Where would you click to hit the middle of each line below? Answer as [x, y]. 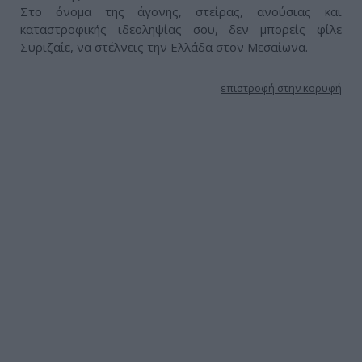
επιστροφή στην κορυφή [281, 88]
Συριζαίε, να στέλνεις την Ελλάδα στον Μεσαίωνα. [164, 47]
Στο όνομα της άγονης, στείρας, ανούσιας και [181, 12]
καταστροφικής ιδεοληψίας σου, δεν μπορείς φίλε [181, 29]
